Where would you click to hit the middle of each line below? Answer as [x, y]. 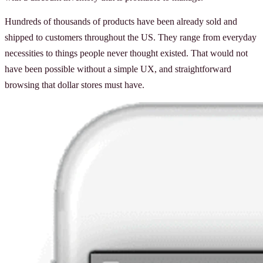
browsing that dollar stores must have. [75, 85]
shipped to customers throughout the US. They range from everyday [131, 37]
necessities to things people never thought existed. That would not [126, 53]
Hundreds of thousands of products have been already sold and [121, 21]
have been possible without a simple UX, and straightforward [118, 69]
